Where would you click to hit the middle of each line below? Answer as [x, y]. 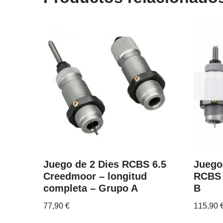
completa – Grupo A [91, 188]
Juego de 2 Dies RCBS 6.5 [105, 164]
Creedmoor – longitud [95, 176]
